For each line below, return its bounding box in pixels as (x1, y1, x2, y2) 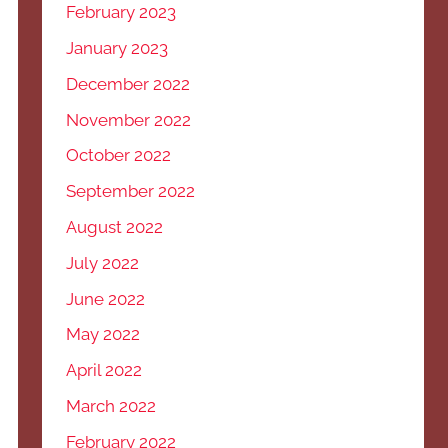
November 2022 (66, 109, 192, 130)
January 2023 (66, 38, 169, 59)
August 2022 (66, 216, 164, 237)
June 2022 (66, 288, 146, 309)
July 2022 (66, 252, 140, 273)
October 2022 (66, 145, 172, 166)
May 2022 (66, 324, 141, 345)
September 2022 (66, 181, 196, 202)
